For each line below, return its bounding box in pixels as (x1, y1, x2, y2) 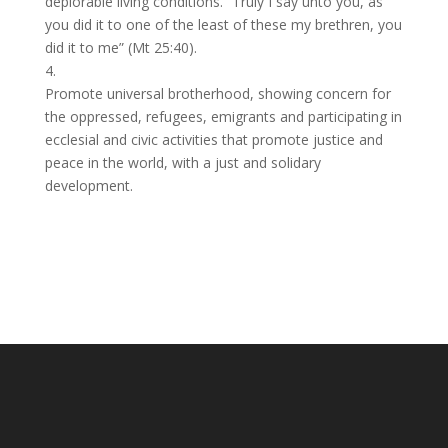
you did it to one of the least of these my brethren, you (44, 15, 402, 34)
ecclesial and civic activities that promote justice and (44, 130, 383, 149)
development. (44, 176, 133, 195)
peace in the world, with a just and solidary (44, 153, 321, 172)
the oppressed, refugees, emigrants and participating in (44, 107, 402, 126)
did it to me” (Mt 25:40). (44, 38, 197, 57)
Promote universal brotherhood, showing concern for (44, 84, 391, 103)
